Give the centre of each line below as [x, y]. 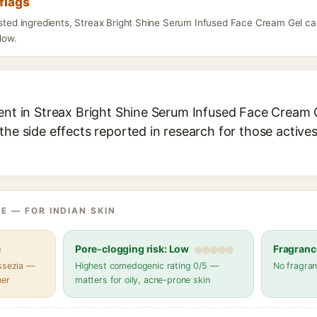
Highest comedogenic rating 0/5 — [147, 266]
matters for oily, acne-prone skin [143, 280]
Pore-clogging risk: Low [132, 249]
